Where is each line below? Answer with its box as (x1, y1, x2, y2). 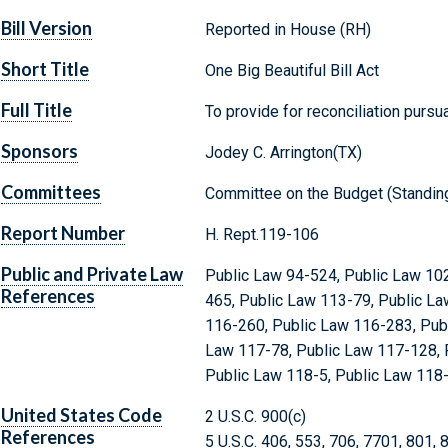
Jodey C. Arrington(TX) (204, 143, 362, 163)
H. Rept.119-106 (204, 225, 319, 245)
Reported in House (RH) (204, 20, 371, 40)
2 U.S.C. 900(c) (204, 407, 306, 427)
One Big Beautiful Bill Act (204, 61, 379, 81)
